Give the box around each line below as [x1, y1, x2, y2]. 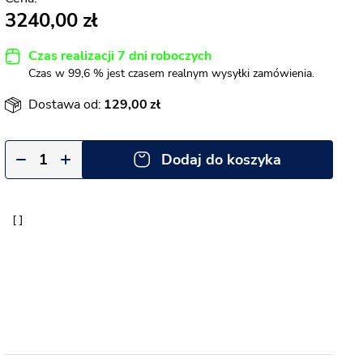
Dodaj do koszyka [161, 150, 281, 169]
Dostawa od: [28, 96, 101, 113]
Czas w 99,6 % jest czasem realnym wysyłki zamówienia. [28, 66, 314, 81]
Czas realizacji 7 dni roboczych [28, 47, 211, 65]
